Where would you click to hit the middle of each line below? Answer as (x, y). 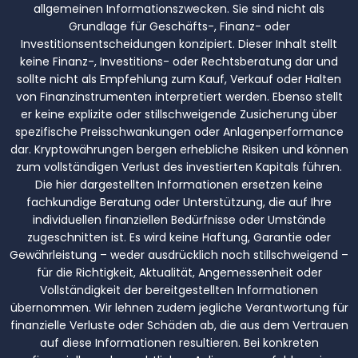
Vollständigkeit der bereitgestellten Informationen (179, 290)
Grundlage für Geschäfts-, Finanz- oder (179, 26)
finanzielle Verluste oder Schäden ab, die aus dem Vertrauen (179, 325)
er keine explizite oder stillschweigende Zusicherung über (179, 114)
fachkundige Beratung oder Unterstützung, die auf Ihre (179, 202)
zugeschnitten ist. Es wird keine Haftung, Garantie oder (179, 237)
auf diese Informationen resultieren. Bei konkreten (179, 342)
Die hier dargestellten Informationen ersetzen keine (179, 184)
